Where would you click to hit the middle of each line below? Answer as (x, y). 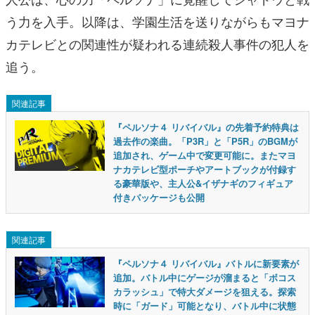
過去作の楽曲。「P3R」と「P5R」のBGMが (205, 141)
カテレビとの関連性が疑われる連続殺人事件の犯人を (157, 44)
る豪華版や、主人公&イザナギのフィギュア (203, 183)
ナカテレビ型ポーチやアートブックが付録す (205, 169)
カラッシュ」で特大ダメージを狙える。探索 (205, 291)
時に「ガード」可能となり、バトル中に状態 (205, 306)
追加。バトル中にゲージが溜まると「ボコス (205, 277)
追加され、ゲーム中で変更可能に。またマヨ (205, 155)
